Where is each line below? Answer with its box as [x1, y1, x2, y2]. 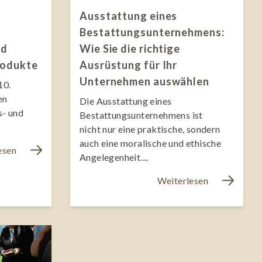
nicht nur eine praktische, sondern [80, 123, 220, 135]
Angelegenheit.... [80, 151, 149, 163]
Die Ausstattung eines [80, 95, 172, 107]
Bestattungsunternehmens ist [80, 109, 203, 121]
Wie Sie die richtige [80, 42, 180, 56]
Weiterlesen [157, 175, 208, 187]
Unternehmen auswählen [80, 75, 209, 88]
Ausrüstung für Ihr [80, 58, 178, 72]
